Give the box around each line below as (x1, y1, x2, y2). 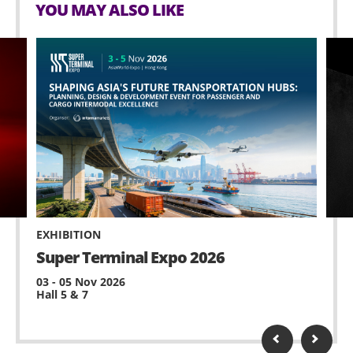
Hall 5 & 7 (36, 286, 88, 302)
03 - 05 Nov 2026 (36, 273, 125, 289)
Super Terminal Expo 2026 (36, 246, 225, 268)
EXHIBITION (36, 226, 101, 242)
